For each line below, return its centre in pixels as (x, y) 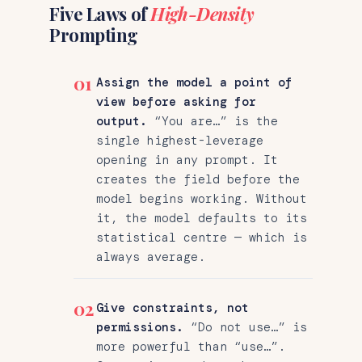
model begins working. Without (202, 198)
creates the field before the (198, 179)
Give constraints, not (173, 307)
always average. (151, 257)
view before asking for (176, 101)
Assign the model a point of (194, 82)
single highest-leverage (180, 140)
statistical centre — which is (202, 237)
